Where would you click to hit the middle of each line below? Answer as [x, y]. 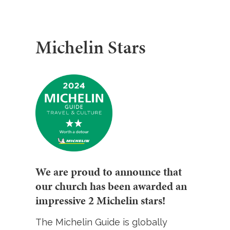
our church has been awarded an [111, 186]
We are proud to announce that [109, 172]
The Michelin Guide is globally [102, 222]
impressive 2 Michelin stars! [101, 200]
